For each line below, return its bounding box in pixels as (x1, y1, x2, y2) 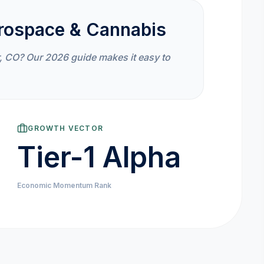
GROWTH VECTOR (28, 124, 103, 133)
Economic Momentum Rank (17, 181, 112, 190)
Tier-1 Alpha (17, 140, 181, 174)
